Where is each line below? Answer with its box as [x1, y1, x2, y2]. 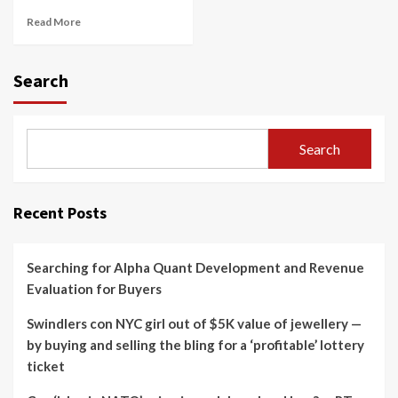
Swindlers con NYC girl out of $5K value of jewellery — [27, 315, 362, 331]
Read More [27, 15, 81, 28]
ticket [27, 358, 65, 374]
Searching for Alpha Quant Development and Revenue [27, 259, 364, 275]
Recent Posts [13, 203, 107, 223]
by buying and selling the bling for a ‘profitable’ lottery [27, 337, 364, 353]
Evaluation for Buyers [27, 281, 162, 297]
